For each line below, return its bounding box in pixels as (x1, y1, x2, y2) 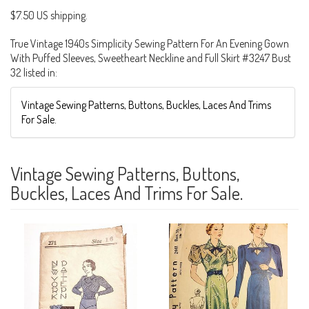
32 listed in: (10, 65, 57, 79)
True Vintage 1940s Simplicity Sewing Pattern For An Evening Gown (10, 36, 289, 50)
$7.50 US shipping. (10, 8, 88, 22)
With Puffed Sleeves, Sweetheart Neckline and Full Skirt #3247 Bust (10, 50, 291, 65)
